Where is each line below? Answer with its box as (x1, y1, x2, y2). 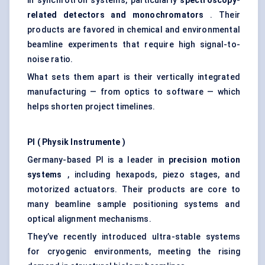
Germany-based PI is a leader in (27, 155, 169, 165)
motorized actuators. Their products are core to (27, 185, 240, 195)
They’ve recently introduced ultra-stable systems (27, 232, 240, 242)
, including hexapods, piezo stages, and (62, 170, 240, 180)
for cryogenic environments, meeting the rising (27, 247, 240, 257)
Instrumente (70, 137, 121, 147)
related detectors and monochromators (27, 10, 204, 20)
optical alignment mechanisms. (27, 214, 151, 224)
